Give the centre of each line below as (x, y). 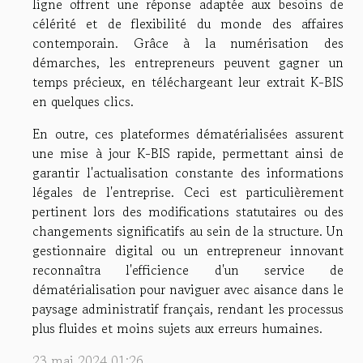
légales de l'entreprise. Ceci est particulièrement (188, 192)
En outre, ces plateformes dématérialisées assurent (188, 133)
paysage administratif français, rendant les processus (188, 308)
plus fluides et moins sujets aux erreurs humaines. (177, 328)
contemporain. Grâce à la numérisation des (188, 43)
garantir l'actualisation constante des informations (188, 172)
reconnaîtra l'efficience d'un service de (188, 269)
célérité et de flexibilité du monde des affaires (188, 23)
